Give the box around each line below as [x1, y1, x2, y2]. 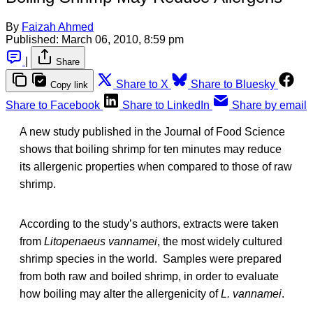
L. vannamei [221, 287, 282, 300]
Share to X [116, 78, 168, 90]
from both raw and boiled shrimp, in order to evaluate [20, 270, 279, 282]
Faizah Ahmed [22, 20, 94, 33]
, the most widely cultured [157, 235, 282, 247]
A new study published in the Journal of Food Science [20, 125, 285, 138]
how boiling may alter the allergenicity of [20, 287, 221, 300]
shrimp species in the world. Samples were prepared [20, 252, 282, 265]
